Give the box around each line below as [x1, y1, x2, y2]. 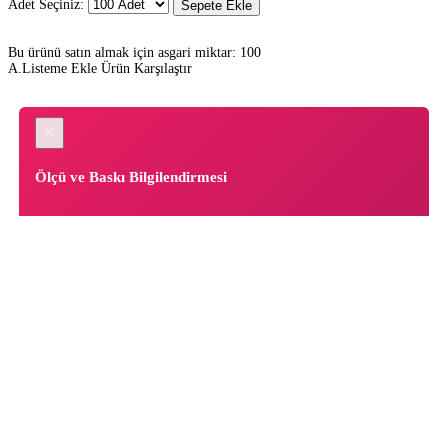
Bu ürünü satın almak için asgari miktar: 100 [8, 44, 261, 60]
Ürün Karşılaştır [101, 60, 192, 76]
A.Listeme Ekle [8, 60, 97, 76]
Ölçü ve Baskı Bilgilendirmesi [34, 168, 227, 185]
